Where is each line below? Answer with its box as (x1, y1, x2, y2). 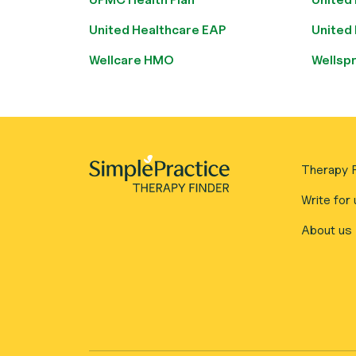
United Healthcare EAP (89, 22, 226, 37)
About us (300, 222, 352, 238)
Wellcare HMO (89, 52, 174, 68)
